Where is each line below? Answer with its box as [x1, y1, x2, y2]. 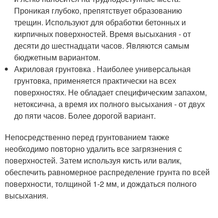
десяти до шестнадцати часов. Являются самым [14, 39, 190, 51]
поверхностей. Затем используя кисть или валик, [5, 154, 182, 166]
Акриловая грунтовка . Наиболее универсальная [14, 63, 191, 74]
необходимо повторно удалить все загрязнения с [5, 143, 182, 154]
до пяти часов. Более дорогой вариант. [14, 109, 156, 121]
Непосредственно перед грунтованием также [5, 131, 169, 143]
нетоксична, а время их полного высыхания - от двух [14, 98, 205, 109]
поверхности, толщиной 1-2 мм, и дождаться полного [5, 178, 197, 189]
